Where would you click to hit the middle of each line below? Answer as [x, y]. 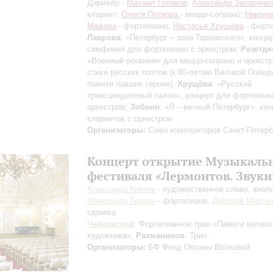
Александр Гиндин [121, 201]
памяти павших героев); [132, 84]
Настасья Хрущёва [208, 26]
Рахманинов [160, 236]
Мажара [102, 26]
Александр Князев [121, 189]
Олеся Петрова [151, 14]
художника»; [112, 236]
